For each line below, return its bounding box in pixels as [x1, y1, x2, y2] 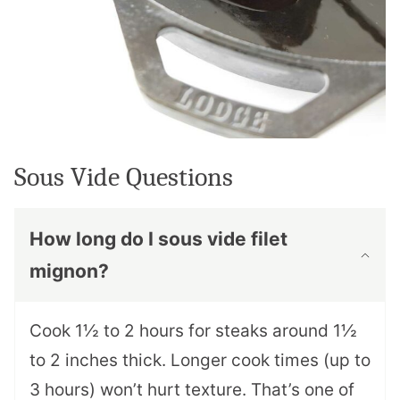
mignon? [29, 260, 109, 283]
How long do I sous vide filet [29, 228, 287, 251]
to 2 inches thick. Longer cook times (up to [29, 350, 371, 371]
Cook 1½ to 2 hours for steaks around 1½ [29, 321, 357, 342]
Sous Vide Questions [14, 162, 233, 194]
